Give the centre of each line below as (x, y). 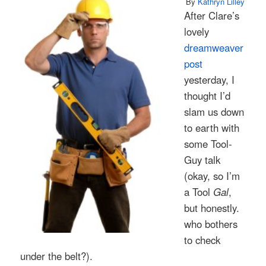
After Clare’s (212, 15)
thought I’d (208, 95)
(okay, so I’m (212, 175)
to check (202, 240)
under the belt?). (57, 256)
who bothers (211, 224)
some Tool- (208, 143)
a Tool (199, 191)
